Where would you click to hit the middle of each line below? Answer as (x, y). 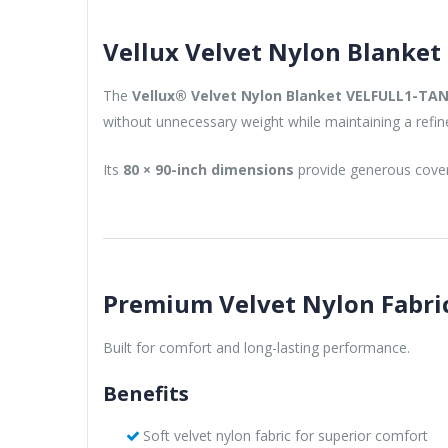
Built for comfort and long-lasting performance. (256, 347)
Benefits (146, 393)
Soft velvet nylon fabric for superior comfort (285, 435)
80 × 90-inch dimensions (208, 169)
